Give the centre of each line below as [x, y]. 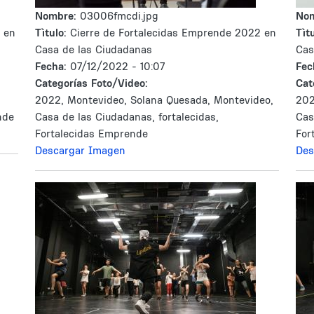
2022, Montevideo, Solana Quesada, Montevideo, [154, 100]
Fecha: [53, 66]
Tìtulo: [51, 33]
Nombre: [57, 16]
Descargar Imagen [80, 150]
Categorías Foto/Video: [91, 83]
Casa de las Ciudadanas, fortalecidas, [127, 117]
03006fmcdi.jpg [119, 16]
